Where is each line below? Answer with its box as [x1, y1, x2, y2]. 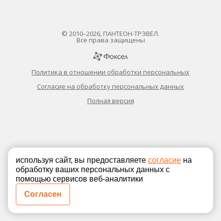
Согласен [24, 190, 62, 198]
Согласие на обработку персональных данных [37, 82, 184, 91]
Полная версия [87, 96, 134, 105]
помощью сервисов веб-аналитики [16, 175, 143, 183]
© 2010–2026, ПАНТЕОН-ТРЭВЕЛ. [62, 29, 159, 38]
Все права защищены [76, 36, 145, 44]
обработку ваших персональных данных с [16, 165, 170, 174]
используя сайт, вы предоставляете [16, 156, 148, 164]
